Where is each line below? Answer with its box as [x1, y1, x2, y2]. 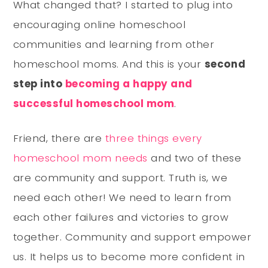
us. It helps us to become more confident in [13, 249, 245, 264]
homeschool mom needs [13, 150, 148, 165]
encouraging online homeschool [13, 17, 186, 32]
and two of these [147, 150, 242, 165]
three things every [105, 130, 202, 145]
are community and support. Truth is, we [13, 170, 228, 185]
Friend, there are [13, 130, 105, 145]
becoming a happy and [65, 76, 193, 91]
